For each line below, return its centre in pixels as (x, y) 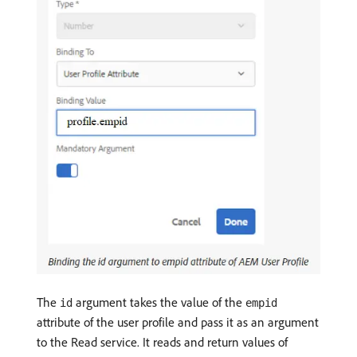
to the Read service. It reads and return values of (162, 342)
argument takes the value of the (159, 302)
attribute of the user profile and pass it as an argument (178, 322)
